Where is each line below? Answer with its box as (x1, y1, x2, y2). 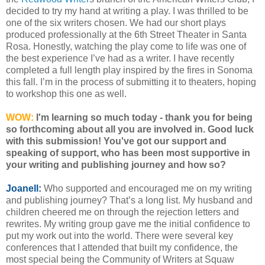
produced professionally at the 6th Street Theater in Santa (6, 30, 247, 40)
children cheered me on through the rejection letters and (6, 207, 239, 218)
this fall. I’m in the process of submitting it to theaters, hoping (6, 77, 256, 88)
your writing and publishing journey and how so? (6, 160, 226, 170)
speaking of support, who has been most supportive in (6, 148, 250, 159)
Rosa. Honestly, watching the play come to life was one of (6, 41, 246, 52)
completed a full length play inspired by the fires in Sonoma (6, 65, 253, 76)
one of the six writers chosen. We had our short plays (6, 18, 226, 28)
